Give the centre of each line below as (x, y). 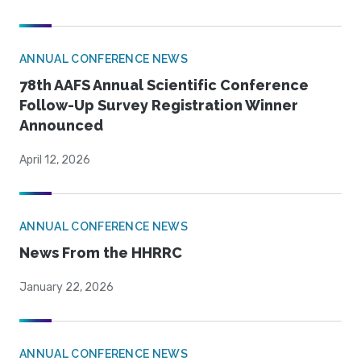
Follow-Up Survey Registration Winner (159, 106)
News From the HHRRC (101, 253)
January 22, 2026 (66, 288)
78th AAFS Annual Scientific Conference (164, 85)
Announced (61, 126)
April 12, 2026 (55, 160)
